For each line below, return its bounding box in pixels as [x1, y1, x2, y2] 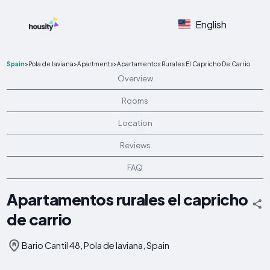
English [195, 17, 227, 31]
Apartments [77, 60, 114, 67]
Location [118, 118, 152, 128]
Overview [117, 74, 153, 83]
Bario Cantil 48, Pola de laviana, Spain [22, 239, 170, 251]
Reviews [119, 140, 151, 150]
